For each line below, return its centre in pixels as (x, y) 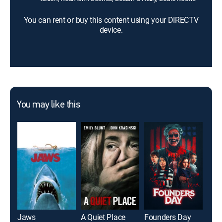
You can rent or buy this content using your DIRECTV (111, 20)
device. (111, 30)
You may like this (49, 105)
